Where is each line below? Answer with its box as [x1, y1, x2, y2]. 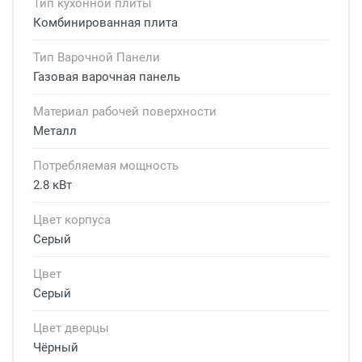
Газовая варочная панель [33, 69, 180, 84]
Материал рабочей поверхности [33, 104, 217, 119]
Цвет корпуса [33, 213, 111, 227]
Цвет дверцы [33, 321, 109, 335]
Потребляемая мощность [33, 158, 179, 173]
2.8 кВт [33, 178, 72, 192]
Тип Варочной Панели [33, 50, 160, 65]
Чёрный [33, 340, 78, 355]
